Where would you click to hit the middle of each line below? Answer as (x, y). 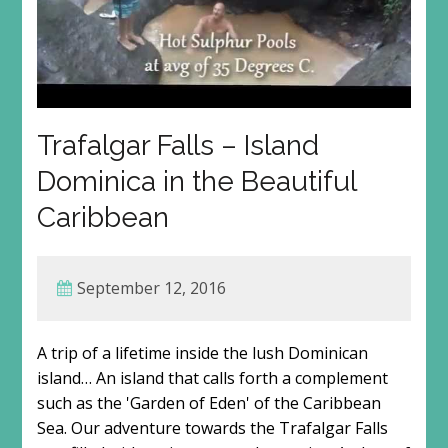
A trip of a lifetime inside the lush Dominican (202, 353)
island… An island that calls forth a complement (212, 378)
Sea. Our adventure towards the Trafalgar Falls (212, 428)
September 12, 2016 (151, 288)
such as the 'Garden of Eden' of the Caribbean (208, 403)
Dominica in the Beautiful (196, 182)
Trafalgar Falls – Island (177, 146)
